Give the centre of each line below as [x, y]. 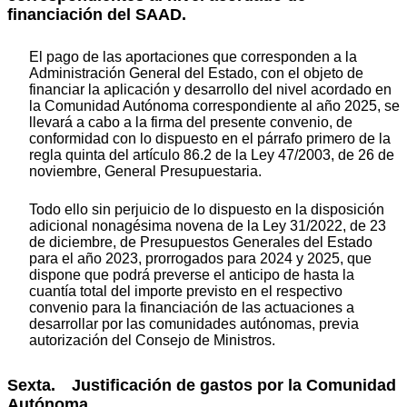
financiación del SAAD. [97, 14]
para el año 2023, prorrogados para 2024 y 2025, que [200, 259]
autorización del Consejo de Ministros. [152, 341]
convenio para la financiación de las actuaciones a [192, 308]
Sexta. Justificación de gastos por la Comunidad [202, 386]
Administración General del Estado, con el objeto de [196, 74]
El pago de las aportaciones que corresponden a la [193, 57]
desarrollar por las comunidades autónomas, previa [194, 324]
